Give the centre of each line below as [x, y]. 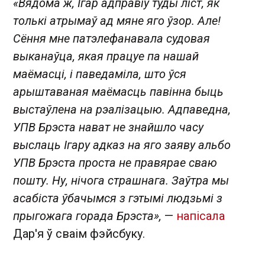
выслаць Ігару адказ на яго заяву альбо [122, 145]
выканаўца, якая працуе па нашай [106, 56]
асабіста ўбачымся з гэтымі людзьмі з [118, 198]
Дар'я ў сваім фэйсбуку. [79, 233]
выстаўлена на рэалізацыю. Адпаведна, [122, 109]
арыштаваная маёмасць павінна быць [118, 91]
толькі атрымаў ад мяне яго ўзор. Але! [117, 20]
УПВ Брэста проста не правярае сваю [115, 162]
